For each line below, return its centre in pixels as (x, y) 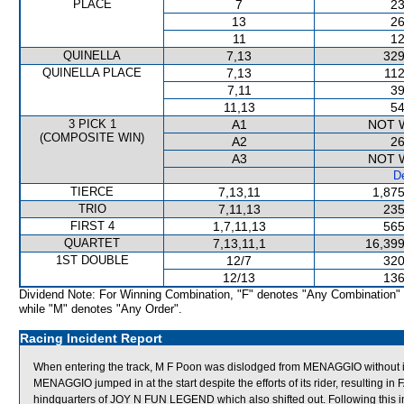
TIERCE (92, 192)
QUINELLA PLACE (92, 73)
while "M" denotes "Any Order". (101, 309)
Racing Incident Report (91, 338)
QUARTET (92, 243)
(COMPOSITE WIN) (92, 138)
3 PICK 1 (92, 124)
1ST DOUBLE (92, 260)
